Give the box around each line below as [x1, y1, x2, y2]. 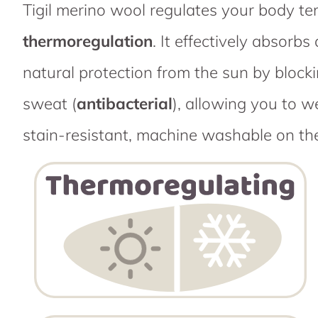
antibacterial [77, 92, 172, 114]
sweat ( [23, 92, 77, 114]
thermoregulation [23, 30, 153, 51]
